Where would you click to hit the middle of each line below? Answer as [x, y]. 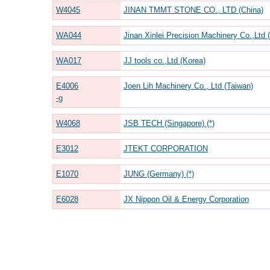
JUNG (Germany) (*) [159, 174]
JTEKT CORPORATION [165, 148]
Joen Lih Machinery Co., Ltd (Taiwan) [188, 86]
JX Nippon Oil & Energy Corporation [186, 199]
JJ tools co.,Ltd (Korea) [164, 60]
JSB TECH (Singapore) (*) [169, 123]
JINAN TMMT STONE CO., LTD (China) [193, 10]
